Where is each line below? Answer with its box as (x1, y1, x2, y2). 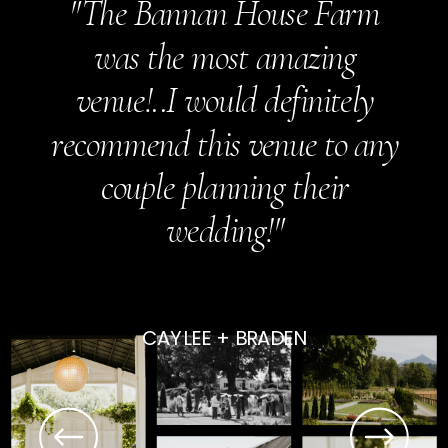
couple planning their (101, 165, 349, 209)
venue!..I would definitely (75, 78, 374, 122)
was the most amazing (93, 34, 356, 79)
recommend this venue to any (51, 121, 399, 166)
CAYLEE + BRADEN (142, 323, 306, 352)
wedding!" (165, 208, 284, 252)
